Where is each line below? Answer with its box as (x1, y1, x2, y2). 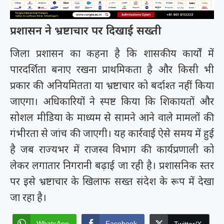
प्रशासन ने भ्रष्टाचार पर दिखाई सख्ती (10, 22, 161, 38)
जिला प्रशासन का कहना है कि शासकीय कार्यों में (10, 46, 214, 60)
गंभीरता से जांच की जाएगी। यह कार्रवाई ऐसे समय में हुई (10, 126, 214, 140)
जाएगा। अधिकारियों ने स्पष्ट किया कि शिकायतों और (10, 94, 214, 108)
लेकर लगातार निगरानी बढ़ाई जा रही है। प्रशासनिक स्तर (10, 158, 214, 172)
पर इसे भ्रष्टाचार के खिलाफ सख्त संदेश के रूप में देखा (10, 174, 214, 188)
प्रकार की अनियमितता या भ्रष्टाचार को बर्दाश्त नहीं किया (10, 78, 214, 92)
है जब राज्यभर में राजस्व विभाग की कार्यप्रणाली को (10, 142, 214, 156)
